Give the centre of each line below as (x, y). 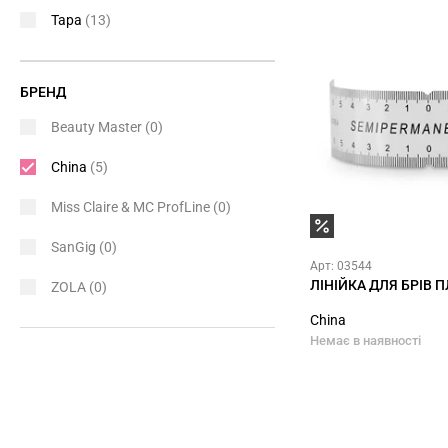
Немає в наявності (365, 340)
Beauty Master (98, 127)
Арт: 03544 (341, 266)
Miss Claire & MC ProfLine (132, 207)
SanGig (75, 247)
